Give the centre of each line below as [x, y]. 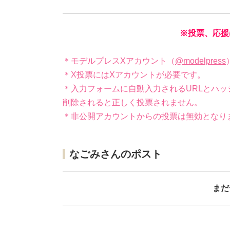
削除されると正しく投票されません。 [132, 103]
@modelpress [200, 61]
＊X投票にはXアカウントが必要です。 [134, 75]
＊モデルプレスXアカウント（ [119, 61]
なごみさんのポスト [116, 154]
